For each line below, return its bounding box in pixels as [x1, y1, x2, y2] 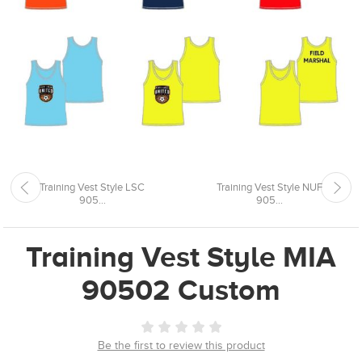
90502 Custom [82, 273, 280, 307]
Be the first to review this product [97, 339, 265, 353]
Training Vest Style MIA [26, 240, 336, 274]
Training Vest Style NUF [217, 181, 323, 195]
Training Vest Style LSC [40, 181, 145, 195]
